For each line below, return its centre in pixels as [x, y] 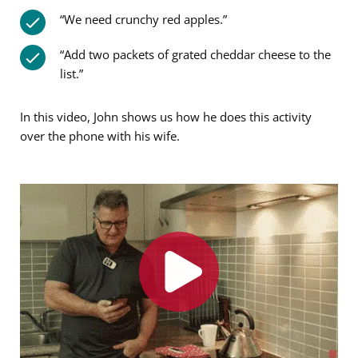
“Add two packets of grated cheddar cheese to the [195, 55]
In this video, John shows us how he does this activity [166, 117]
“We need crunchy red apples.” [143, 20]
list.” [72, 74]
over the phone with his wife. [100, 136]
